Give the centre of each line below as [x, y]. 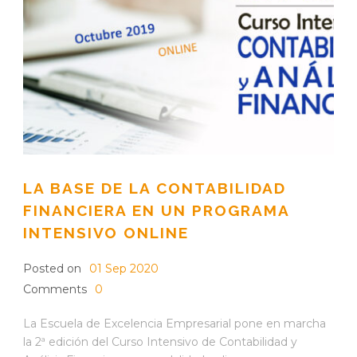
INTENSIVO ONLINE [106, 232]
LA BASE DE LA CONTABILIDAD [155, 188]
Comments [55, 289]
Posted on [52, 268]
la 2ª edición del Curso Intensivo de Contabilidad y [160, 341]
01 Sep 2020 [124, 268]
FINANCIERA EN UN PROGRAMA [156, 210]
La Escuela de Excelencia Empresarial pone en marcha [175, 323]
